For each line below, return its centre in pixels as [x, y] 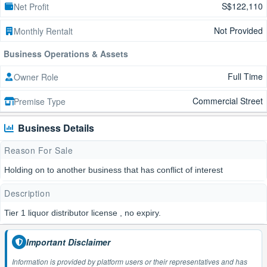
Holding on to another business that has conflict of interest [114, 170]
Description [27, 193]
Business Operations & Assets [66, 54]
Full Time [245, 76]
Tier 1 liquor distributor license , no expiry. [83, 213]
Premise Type [40, 101]
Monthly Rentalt [43, 31]
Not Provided [238, 30]
